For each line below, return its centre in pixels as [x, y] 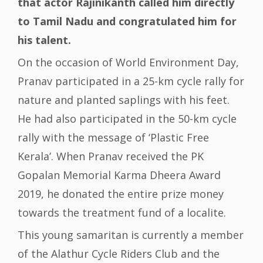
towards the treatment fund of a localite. [122, 213]
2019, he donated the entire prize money [121, 194]
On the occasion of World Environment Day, [128, 63]
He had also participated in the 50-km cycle [127, 119]
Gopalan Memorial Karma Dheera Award [119, 175]
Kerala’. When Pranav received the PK [111, 156]
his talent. [44, 40]
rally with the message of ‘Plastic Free [113, 138]
